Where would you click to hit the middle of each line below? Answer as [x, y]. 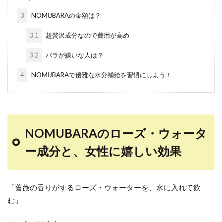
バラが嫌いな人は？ [74, 55]
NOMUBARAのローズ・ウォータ [116, 133]
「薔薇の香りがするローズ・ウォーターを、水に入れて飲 [104, 187]
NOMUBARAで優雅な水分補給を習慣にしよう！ [101, 75]
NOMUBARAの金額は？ [65, 15]
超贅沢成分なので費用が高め [87, 35]
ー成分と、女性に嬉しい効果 [103, 151]
